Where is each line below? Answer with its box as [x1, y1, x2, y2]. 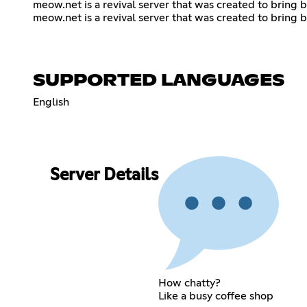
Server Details [49, 167, 158, 184]
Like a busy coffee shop [158, 290, 273, 302]
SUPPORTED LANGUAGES [33, 72, 284, 89]
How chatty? [158, 277, 221, 288]
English [33, 96, 69, 108]
